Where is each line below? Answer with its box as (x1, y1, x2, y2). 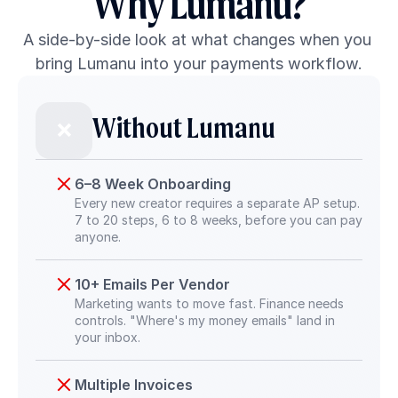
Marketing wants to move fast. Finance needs (75, 296, 344, 311)
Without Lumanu (92, 116, 275, 145)
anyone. (75, 229, 121, 244)
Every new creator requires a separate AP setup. (75, 195, 360, 211)
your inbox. (75, 330, 140, 345)
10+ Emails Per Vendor (75, 275, 230, 293)
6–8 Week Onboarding (75, 175, 231, 193)
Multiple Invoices (75, 376, 193, 394)
